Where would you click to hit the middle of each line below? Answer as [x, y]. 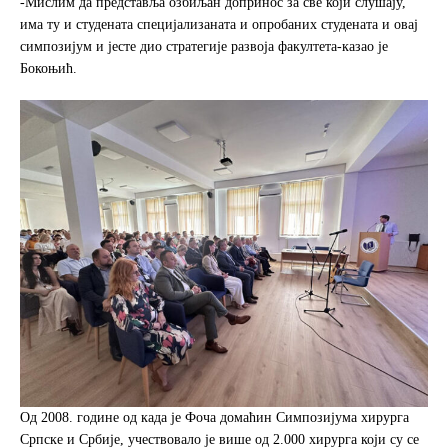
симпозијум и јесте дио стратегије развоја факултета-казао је [204, 47]
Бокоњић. [48, 69]
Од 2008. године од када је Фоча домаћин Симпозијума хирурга [214, 417]
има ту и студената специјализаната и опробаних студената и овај [219, 25]
